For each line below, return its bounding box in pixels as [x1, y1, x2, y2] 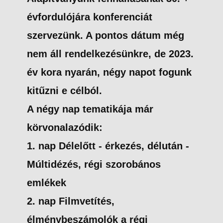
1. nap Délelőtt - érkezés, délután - [27, 140, 189, 151]
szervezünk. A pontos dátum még [27, 30, 184, 41]
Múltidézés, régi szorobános [27, 159, 161, 170]
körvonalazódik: [27, 122, 103, 133]
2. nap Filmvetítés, [27, 196, 114, 207]
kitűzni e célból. [27, 85, 102, 96]
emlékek [27, 177, 66, 188]
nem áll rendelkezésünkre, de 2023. [27, 48, 194, 59]
